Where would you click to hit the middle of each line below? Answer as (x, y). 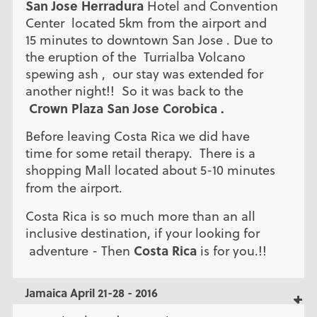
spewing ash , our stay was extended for (144, 74)
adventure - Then (79, 250)
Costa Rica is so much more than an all (140, 216)
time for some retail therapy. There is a (140, 154)
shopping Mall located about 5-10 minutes (150, 171)
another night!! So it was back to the (134, 91)
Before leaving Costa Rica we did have (137, 137)
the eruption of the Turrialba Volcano (135, 57)
